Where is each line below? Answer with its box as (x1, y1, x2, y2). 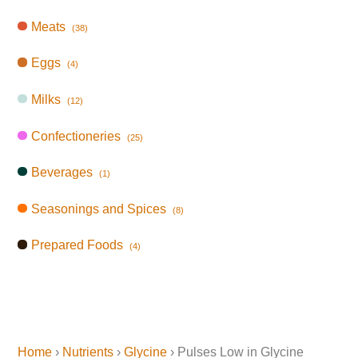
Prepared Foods (31, 238, 124, 253)
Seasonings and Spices (31, 201, 167, 216)
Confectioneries (31, 129, 121, 143)
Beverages (31, 165, 93, 180)
